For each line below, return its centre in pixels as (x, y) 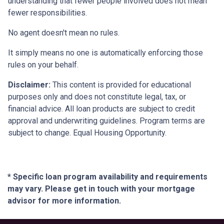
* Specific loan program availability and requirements (107, 177)
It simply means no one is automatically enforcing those (105, 53)
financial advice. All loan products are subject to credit (101, 109)
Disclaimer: (29, 85)
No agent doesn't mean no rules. (64, 33)
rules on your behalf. (43, 65)
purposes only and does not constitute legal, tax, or (97, 97)
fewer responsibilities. (47, 13)
